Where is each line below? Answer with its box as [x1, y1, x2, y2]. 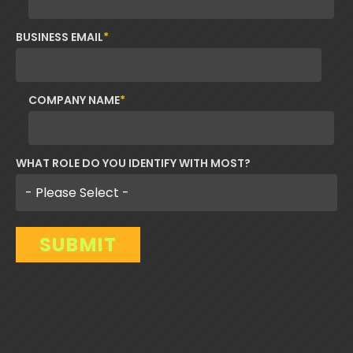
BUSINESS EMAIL [16, 28, 103, 45]
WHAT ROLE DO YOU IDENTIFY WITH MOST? [16, 154, 251, 171]
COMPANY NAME [28, 91, 121, 108]
